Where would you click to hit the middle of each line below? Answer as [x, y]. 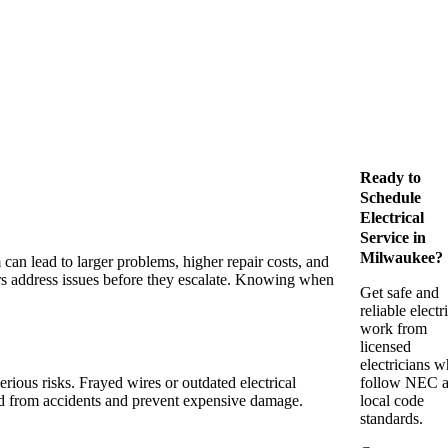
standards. [391, 418]
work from [393, 328]
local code [392, 400]
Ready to [390, 177]
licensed [385, 346]
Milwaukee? [401, 257]
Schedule [390, 197]
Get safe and [399, 292]
